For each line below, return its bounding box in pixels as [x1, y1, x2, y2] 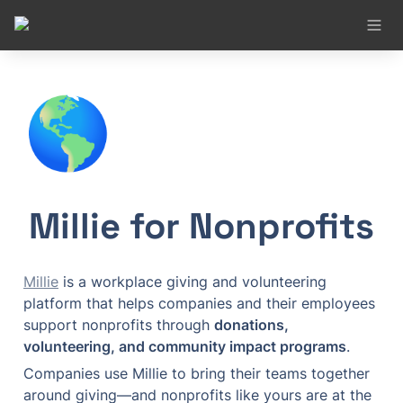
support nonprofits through [23, 316, 214, 334]
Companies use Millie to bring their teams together [23, 364, 370, 382]
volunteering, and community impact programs [23, 337, 346, 355]
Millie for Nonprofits [29, 203, 374, 249]
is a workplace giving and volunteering [58, 273, 327, 291]
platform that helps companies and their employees [23, 294, 375, 312]
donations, [214, 316, 289, 334]
